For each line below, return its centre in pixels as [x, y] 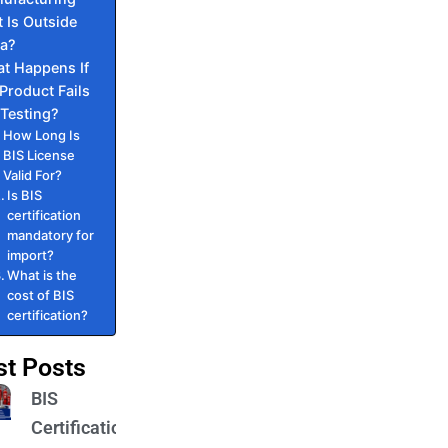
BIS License [39, 155]
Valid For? [33, 175]
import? [31, 255]
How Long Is [42, 135]
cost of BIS [41, 295]
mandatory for [51, 235]
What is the [42, 275]
